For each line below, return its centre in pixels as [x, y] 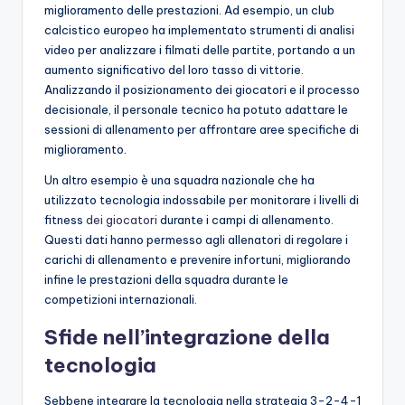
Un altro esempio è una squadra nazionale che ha [179, 179]
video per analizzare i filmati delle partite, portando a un [200, 49]
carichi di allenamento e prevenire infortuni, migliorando [198, 259]
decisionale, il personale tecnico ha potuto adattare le [196, 109]
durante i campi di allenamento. [245, 219]
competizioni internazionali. [121, 299]
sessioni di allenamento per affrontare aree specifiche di [202, 129]
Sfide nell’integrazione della [187, 337]
